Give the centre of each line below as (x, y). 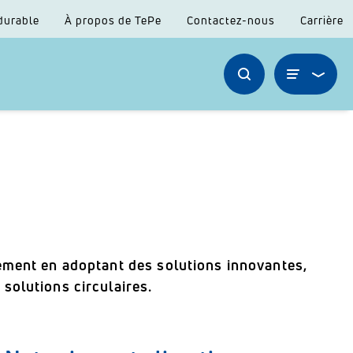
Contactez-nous (231, 20)
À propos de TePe (113, 20)
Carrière (322, 20)
